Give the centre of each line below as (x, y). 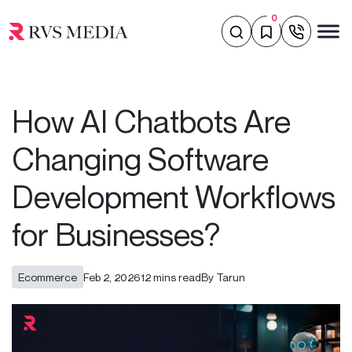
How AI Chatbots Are (151, 121)
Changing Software (140, 159)
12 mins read (171, 277)
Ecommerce (48, 277)
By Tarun (223, 277)
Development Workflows (174, 196)
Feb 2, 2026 (112, 277)
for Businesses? (119, 234)
